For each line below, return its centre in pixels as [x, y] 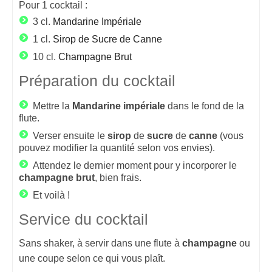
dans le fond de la [205, 106]
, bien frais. [118, 178]
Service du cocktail [83, 219]
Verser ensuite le [70, 136]
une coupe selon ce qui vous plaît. [92, 258]
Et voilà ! [51, 195]
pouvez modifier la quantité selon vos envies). [117, 148]
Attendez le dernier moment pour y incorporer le [135, 165]
